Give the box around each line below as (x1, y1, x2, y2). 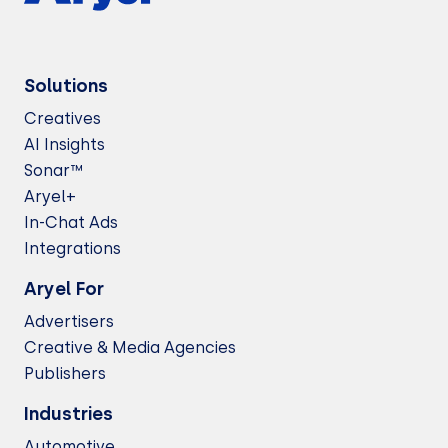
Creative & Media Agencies (24, 338, 236, 357)
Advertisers (24, 312, 114, 331)
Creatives (24, 109, 101, 128)
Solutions (24, 75, 108, 97)
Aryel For (24, 278, 104, 300)
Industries (24, 403, 113, 425)
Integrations (24, 239, 121, 258)
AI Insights (24, 135, 105, 154)
